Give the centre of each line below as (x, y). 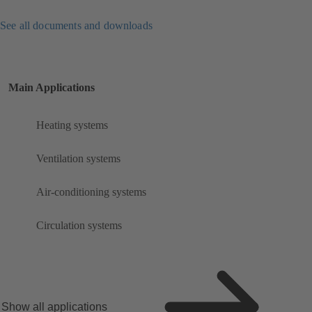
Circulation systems (79, 226)
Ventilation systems (78, 159)
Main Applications (52, 88)
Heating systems (72, 125)
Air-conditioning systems (91, 192)
